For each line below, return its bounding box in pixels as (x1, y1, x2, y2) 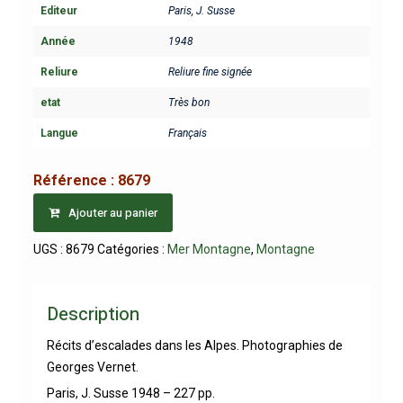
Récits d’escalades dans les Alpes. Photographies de (46, 338, 343, 354)
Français (167, 126, 207, 139)
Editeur (40, 4, 77, 17)
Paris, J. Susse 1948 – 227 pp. (46, 386, 215, 401)
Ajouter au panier (67, 204, 157, 222)
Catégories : (96, 242, 167, 257)
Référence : (32, 172, 118, 190)
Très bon (167, 95, 210, 109)
